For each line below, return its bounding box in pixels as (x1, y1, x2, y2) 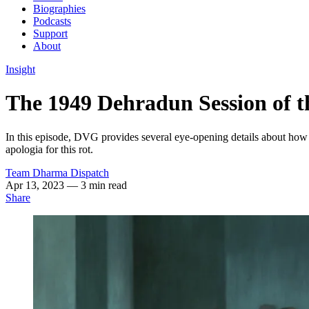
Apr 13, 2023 (6, 179, 67, 191)
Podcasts (33, 15, 71, 27)
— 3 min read (67, 179, 127, 191)
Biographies (33, 3, 86, 14)
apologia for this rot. (6, 143, 93, 155)
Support (33, 28, 68, 39)
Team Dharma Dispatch (6, 166, 109, 179)
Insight (6, 63, 35, 75)
